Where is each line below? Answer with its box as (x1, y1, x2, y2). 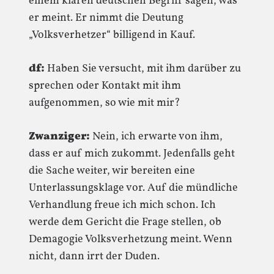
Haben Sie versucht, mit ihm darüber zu (45, 61, 241, 76)
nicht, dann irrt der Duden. (29, 249, 160, 264)
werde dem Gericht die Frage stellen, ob (29, 215, 221, 230)
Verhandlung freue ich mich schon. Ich (29, 198, 216, 213)
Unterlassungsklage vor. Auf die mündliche (29, 180, 238, 196)
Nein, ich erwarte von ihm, (90, 129, 223, 144)
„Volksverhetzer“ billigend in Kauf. (29, 28, 195, 43)
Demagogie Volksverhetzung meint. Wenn (29, 232, 232, 247)
